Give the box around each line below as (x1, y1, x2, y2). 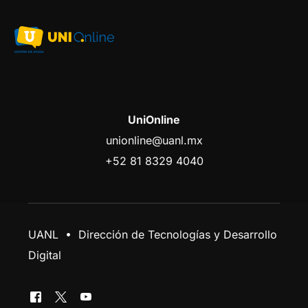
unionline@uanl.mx (105, 133, 203, 148)
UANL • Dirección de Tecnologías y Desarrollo (28, 228, 278, 242)
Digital (28, 248, 62, 263)
